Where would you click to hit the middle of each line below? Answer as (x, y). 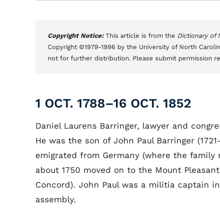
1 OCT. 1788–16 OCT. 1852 (113, 103)
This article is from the (141, 36)
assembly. (56, 199)
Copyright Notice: (77, 36)
